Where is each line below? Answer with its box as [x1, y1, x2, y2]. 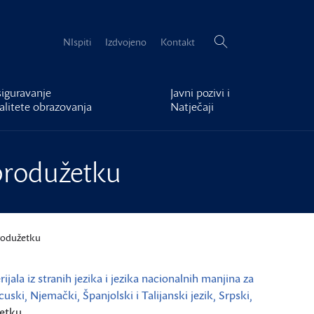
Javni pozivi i [170, 85, 230, 100]
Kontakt [161, 35, 195, 48]
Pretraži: [201, 27, 241, 43]
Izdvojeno [105, 35, 146, 48]
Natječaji [170, 99, 214, 114]
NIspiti [63, 35, 91, 48]
